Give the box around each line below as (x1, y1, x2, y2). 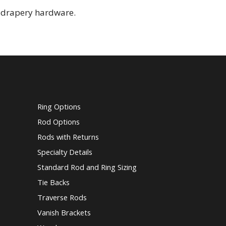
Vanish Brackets (37, 207, 91, 218)
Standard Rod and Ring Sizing (37, 162, 137, 173)
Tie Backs (37, 177, 70, 188)
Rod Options (37, 117, 80, 127)
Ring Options (37, 101, 81, 112)
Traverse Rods (37, 192, 87, 203)
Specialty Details (37, 147, 92, 157)
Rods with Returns (37, 132, 99, 142)
